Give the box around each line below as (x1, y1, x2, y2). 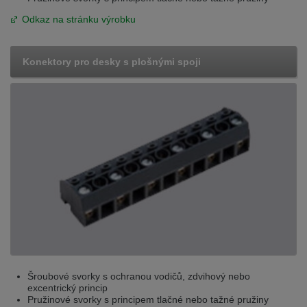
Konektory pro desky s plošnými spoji (23, 56, 201, 67)
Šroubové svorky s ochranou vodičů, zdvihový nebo (27, 270, 250, 282)
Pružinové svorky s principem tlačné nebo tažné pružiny (27, 293, 269, 305)
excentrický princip (27, 282, 108, 293)
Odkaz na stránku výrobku (22, 14, 136, 25)
